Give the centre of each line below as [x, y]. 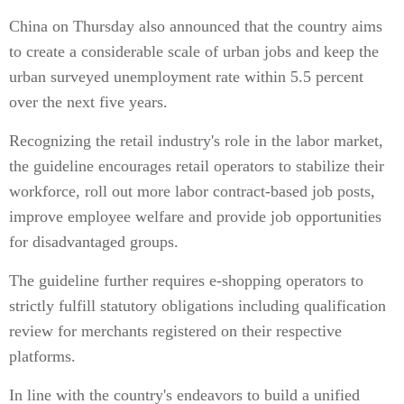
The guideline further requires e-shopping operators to [186, 280]
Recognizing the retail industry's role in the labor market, [196, 141]
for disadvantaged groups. [94, 242]
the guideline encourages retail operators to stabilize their [197, 166]
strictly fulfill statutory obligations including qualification [197, 306]
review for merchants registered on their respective [175, 331]
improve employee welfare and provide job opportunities [195, 216]
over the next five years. [88, 102]
